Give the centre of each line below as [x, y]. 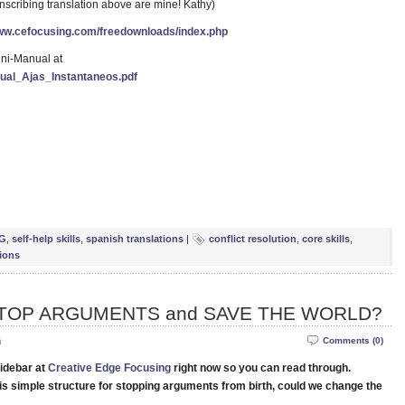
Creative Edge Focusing [109, 368]
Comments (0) [353, 340]
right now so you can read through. [262, 368]
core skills [326, 239]
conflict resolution [253, 239]
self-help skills [46, 239]
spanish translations [135, 239]
